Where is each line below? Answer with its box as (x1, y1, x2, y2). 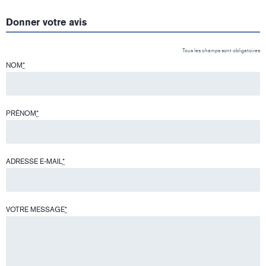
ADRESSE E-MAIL (6, 157, 62, 166)
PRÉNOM (6, 109, 36, 118)
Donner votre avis (6, 17, 87, 28)
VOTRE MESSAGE (6, 205, 65, 214)
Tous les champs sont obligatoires (182, 47, 260, 54)
